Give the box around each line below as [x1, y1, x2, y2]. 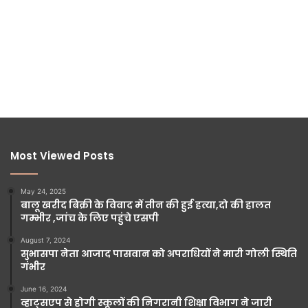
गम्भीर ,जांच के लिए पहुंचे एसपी [21, 210, 159, 225]
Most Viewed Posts [10, 148, 114, 163]
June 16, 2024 [21, 284, 67, 293]
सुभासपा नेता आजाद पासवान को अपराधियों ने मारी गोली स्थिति [21, 246, 297, 261]
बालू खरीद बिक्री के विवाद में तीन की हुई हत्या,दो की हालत [21, 197, 271, 212]
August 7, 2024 [21, 235, 70, 244]
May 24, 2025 [21, 186, 66, 195]
